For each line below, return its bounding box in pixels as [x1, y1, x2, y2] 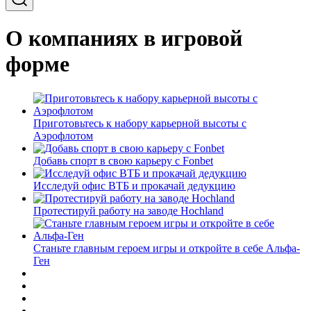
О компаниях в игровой [6, 26, 242, 51]
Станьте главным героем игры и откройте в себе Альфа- [33, 242, 300, 254]
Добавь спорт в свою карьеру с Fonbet [33, 154, 213, 167]
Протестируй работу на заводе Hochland [33, 204, 224, 217]
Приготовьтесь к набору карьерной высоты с [33, 117, 246, 129]
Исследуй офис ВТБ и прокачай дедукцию [33, 179, 235, 192]
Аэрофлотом [33, 129, 93, 142]
